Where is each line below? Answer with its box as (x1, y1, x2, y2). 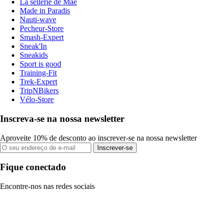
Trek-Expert (20, 77, 57, 86)
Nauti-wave (20, 15, 56, 24)
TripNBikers (20, 86, 59, 95)
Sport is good (20, 60, 61, 69)
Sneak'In (20, 42, 47, 51)
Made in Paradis (20, 6, 70, 15)
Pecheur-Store (20, 24, 64, 33)
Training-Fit (20, 69, 57, 77)
